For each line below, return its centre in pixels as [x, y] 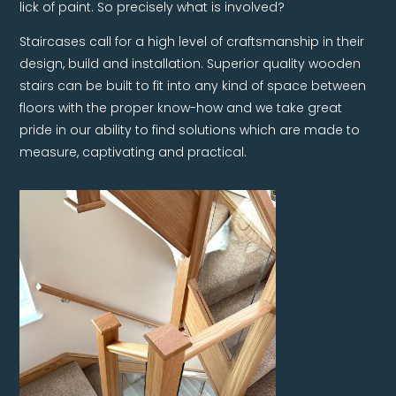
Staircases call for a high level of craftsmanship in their [192, 41]
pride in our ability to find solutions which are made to [190, 129]
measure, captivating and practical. [133, 152]
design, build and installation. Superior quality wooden [190, 63]
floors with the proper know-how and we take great [181, 107]
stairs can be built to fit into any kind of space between [193, 85]
